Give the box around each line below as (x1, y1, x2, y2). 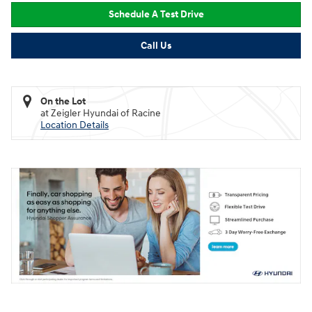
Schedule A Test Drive (108, 8, 204, 21)
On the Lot (40, 95, 86, 107)
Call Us (141, 39, 171, 52)
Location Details (40, 118, 109, 131)
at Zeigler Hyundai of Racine (40, 107, 161, 119)
